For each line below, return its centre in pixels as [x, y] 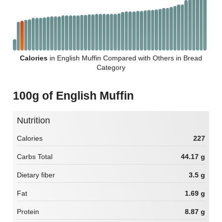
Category [111, 67]
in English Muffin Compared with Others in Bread [125, 58]
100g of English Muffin [77, 95]
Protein [28, 212]
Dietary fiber [36, 175]
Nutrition [37, 120]
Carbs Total [35, 157]
